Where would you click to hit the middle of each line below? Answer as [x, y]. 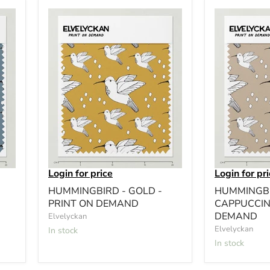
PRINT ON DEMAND [93, 203]
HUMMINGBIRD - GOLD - [105, 191]
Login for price [80, 173]
